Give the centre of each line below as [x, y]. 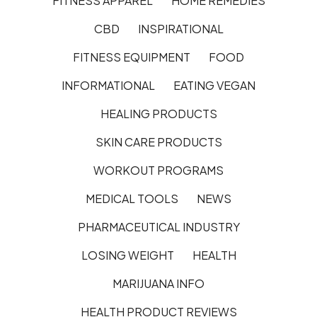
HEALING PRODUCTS [158, 113]
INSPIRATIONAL [180, 28]
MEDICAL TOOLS [132, 198]
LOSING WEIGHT [127, 255]
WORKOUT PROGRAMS [158, 170]
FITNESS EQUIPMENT [132, 57]
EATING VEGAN [214, 85]
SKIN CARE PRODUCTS [158, 142]
